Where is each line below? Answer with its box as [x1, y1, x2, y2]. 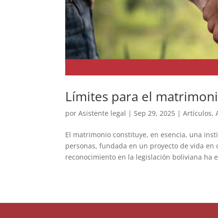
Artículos [183, 109, 212, 118]
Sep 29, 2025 [134, 109, 176, 118]
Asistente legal [78, 109, 127, 118]
